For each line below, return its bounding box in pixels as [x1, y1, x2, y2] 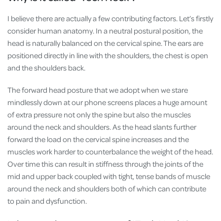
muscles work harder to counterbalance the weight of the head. [7, 146, 213, 156]
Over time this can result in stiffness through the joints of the [7, 158, 203, 169]
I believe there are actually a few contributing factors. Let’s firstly [7, 13, 213, 24]
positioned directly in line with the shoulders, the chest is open [7, 50, 208, 61]
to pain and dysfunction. [7, 195, 87, 206]
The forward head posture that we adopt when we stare [7, 84, 188, 95]
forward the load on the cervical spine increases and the [7, 134, 189, 144]
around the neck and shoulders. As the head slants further [7, 121, 196, 132]
